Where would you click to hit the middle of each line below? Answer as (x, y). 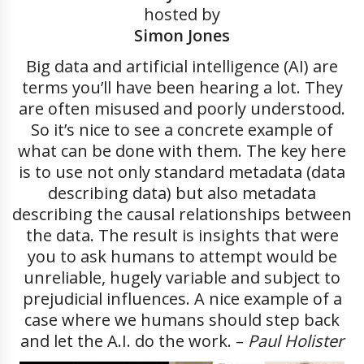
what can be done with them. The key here (182, 151)
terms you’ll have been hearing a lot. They (182, 88)
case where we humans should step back (182, 320)
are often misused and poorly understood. (182, 109)
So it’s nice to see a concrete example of (182, 130)
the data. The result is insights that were (182, 236)
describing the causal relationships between (182, 214)
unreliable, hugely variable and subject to (182, 278)
